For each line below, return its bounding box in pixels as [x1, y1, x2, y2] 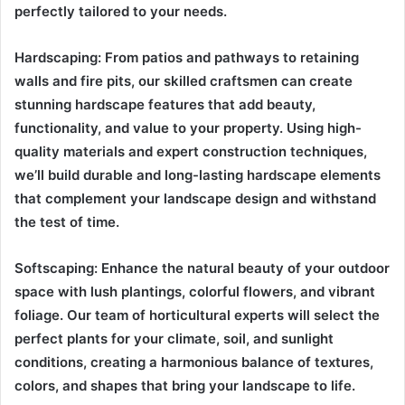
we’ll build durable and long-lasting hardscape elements [14, 165, 381, 184]
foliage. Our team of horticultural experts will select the [14, 306, 380, 324]
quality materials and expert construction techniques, [14, 142, 367, 160]
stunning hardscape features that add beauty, [14, 95, 316, 113]
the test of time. [14, 212, 119, 231]
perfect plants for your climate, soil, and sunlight [14, 329, 334, 347]
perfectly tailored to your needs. [14, 2, 227, 20]
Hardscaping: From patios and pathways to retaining [14, 48, 359, 66]
